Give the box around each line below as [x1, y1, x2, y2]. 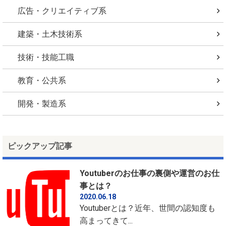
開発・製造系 [18, 98, 66, 108]
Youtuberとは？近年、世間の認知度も [80, 203, 216, 213]
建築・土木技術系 [18, 29, 82, 39]
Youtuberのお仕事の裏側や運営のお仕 [80, 168, 220, 178]
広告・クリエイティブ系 [18, 6, 106, 16]
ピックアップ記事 [8, 141, 72, 151]
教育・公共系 [18, 75, 66, 85]
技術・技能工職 [18, 52, 74, 62]
